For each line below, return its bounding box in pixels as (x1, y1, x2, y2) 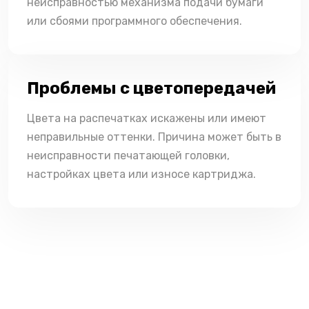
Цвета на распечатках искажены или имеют (27, 111, 266, 125)
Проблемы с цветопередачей (27, 78, 276, 98)
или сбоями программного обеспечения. (27, 14, 242, 28)
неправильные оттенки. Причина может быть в (27, 130, 281, 143)
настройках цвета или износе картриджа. (27, 167, 256, 181)
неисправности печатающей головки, (27, 148, 230, 162)
